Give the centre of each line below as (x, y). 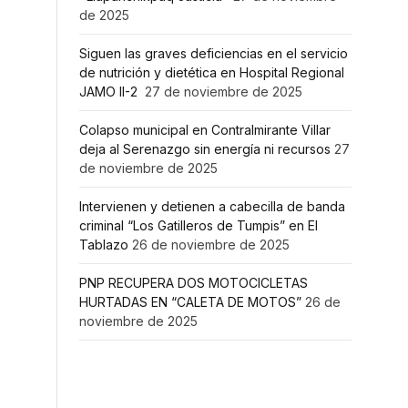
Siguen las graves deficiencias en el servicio (214, 53)
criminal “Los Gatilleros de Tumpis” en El (199, 225)
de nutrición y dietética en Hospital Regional (212, 72)
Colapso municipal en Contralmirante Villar (205, 130)
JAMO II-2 (110, 92)
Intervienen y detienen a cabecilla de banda (212, 206)
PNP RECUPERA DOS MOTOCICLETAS (194, 283)
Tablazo (104, 245)
